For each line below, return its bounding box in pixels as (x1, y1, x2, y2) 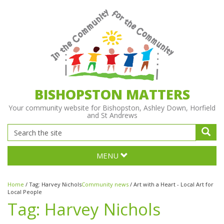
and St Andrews (86, 110, 137, 120)
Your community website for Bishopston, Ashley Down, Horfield (8, 103, 215, 112)
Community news (81, 180, 128, 188)
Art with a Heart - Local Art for (133, 180, 213, 188)
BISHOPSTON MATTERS (34, 85, 190, 103)
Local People (7, 188, 42, 195)
